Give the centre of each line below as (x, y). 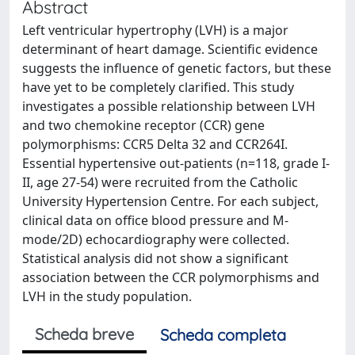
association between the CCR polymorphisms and (171, 277)
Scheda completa (223, 335)
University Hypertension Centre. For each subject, (170, 201)
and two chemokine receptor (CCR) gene (143, 125)
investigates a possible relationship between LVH (169, 106)
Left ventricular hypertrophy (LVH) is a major (155, 30)
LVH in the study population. (107, 296)
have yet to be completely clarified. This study (158, 87)
